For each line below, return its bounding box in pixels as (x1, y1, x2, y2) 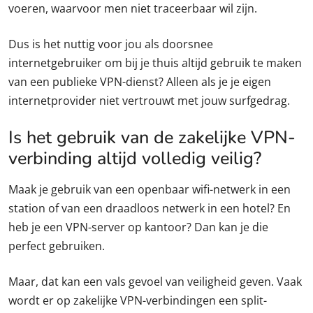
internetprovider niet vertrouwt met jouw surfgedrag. (8, 93, 290, 109)
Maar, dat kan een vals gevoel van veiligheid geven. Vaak (8, 274, 302, 290)
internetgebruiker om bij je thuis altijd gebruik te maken (8, 55, 302, 71)
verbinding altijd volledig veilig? (8, 146, 261, 171)
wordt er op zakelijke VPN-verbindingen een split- (8, 293, 267, 309)
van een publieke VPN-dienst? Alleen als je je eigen (8, 74, 271, 90)
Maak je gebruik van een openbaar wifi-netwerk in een (8, 182, 291, 198)
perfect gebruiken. (8, 238, 105, 254)
